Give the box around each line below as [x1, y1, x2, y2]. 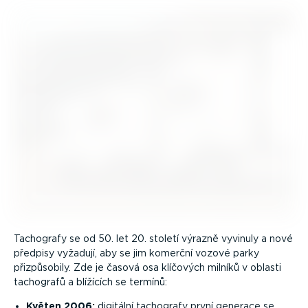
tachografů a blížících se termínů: [14, 276, 167, 288]
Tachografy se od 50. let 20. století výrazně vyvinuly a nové [14, 233, 293, 245]
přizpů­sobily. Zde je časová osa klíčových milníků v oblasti [14, 262, 281, 274]
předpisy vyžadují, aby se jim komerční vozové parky [14, 247, 259, 259]
